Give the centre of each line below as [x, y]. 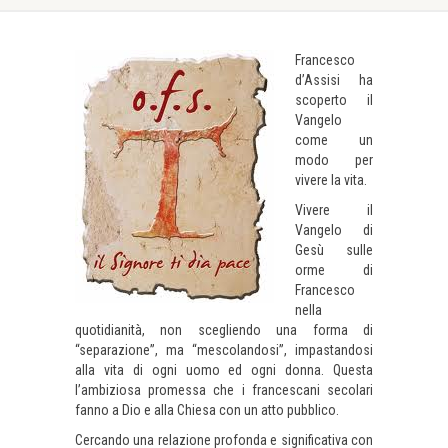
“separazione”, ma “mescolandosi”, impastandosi [224, 350]
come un [334, 140]
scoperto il [334, 100]
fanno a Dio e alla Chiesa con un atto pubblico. [207, 410]
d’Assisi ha [334, 80]
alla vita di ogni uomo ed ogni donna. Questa [224, 370]
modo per [334, 160]
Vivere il [334, 210]
